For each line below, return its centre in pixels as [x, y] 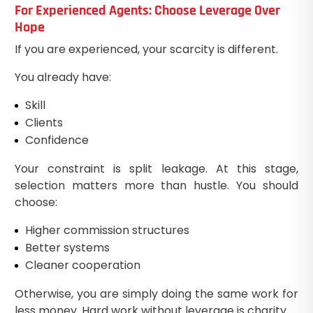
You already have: [63, 77]
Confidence [57, 140]
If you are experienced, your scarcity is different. [146, 49]
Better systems [67, 247]
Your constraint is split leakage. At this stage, [156, 168]
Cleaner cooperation [82, 265]
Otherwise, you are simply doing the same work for [156, 293]
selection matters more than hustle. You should [156, 185]
